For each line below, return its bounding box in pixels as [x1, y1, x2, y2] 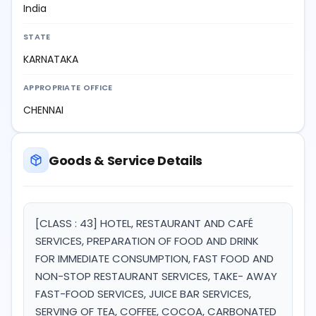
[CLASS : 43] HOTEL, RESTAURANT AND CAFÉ [35, 216, 253, 231]
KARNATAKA [23, 52, 78, 67]
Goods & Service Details [49, 151, 203, 169]
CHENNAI [23, 103, 63, 118]
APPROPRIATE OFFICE [23, 82, 113, 94]
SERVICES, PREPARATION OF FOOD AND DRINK [35, 233, 259, 249]
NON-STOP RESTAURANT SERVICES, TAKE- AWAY [35, 269, 277, 284]
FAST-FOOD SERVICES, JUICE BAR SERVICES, [35, 286, 251, 302]
